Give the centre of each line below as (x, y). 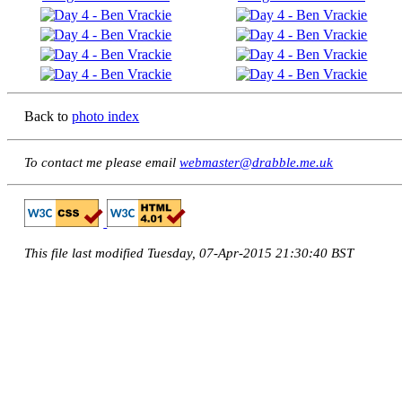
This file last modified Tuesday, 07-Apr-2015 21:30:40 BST (189, 252)
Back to (48, 116)
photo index (106, 116)
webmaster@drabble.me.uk (257, 162)
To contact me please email (102, 162)
